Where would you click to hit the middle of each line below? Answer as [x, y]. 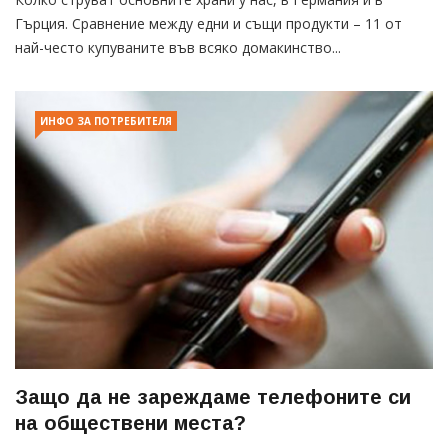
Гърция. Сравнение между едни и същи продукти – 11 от [208, 23]
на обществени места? [130, 422]
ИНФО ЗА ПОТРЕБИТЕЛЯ [106, 120]
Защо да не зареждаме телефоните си [213, 396]
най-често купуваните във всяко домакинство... [178, 47]
